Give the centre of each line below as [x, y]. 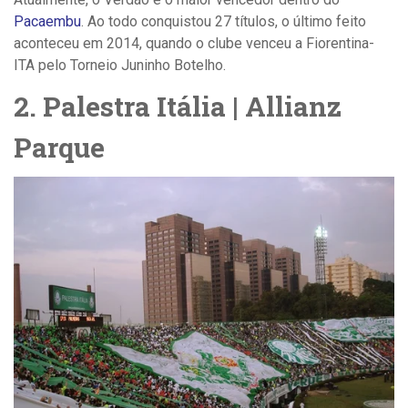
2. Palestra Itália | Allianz [178, 107]
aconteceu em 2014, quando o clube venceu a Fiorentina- [194, 44]
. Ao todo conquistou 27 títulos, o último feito [224, 22]
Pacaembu [47, 22]
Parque [66, 148]
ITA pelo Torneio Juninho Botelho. [120, 66]
